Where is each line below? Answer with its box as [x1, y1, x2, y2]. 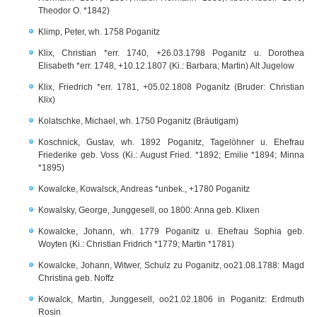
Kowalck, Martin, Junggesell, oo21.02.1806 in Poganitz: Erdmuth [38, 294, 304, 304]
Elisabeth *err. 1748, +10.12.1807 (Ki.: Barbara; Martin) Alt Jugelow [38, 61, 294, 71]
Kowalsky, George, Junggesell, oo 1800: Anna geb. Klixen [38, 205, 260, 215]
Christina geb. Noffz [38, 273, 114, 283]
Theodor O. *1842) [38, 6, 110, 16]
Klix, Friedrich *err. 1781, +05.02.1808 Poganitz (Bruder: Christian [38, 82, 304, 92]
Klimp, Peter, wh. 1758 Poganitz [38, 27, 160, 37]
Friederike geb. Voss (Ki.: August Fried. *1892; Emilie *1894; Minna [38, 150, 304, 160]
